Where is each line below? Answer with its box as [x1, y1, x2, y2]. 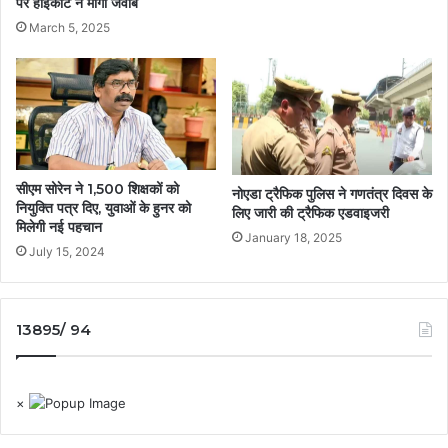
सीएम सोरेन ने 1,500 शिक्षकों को [16, 179, 179, 198]
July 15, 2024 [29, 243, 105, 259]
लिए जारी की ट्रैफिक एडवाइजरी [232, 204, 389, 223]
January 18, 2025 [245, 230, 342, 246]
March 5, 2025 [29, 19, 110, 35]
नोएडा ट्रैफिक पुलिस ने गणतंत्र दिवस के [232, 185, 432, 204]
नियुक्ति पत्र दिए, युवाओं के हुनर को [16, 198, 191, 217]
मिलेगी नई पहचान [16, 217, 102, 236]
